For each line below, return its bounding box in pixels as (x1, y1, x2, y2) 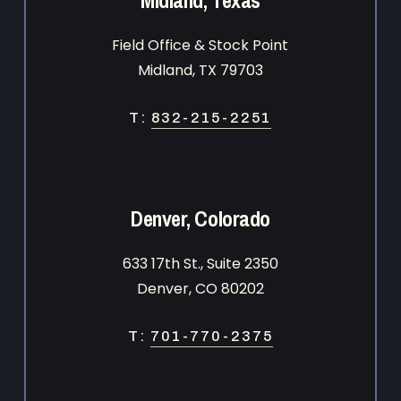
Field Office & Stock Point (112, 34, 289, 55)
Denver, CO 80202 (136, 277, 264, 299)
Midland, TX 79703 (137, 59, 263, 81)
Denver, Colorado (131, 203, 270, 233)
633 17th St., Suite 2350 (122, 252, 278, 274)
